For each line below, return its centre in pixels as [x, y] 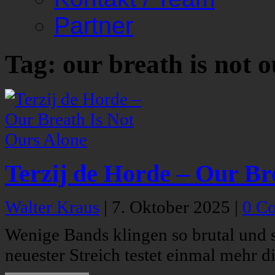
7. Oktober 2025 [173, 207]
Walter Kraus [52, 207]
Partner [94, 25]
